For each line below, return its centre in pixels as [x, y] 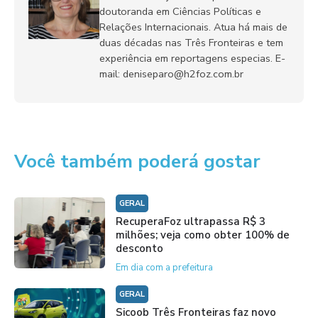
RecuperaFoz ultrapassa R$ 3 [190, 222]
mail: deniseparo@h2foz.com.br [171, 74]
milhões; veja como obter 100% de [202, 235]
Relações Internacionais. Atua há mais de [193, 27]
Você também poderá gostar [137, 162]
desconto [139, 249]
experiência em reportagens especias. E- [192, 59]
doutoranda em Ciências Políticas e [180, 12]
